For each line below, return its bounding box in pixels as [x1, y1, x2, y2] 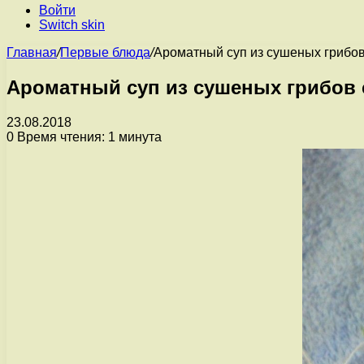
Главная [6, 45, 57, 59]
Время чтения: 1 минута [14, 129, 162, 144]
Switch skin [39, 18, 105, 32]
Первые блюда [60, 45, 150, 59]
